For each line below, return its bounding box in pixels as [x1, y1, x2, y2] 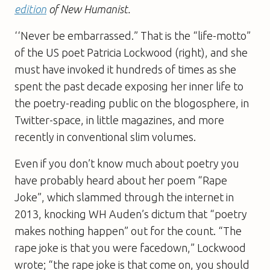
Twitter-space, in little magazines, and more [14, 113, 224, 126]
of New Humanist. [46, 2, 130, 15]
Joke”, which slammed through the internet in [14, 190, 234, 203]
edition [14, 2, 46, 15]
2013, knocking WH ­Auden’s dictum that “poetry [14, 207, 247, 220]
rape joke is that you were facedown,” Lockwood [14, 241, 246, 254]
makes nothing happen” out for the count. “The [14, 224, 242, 237]
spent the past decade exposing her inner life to [14, 80, 243, 92]
